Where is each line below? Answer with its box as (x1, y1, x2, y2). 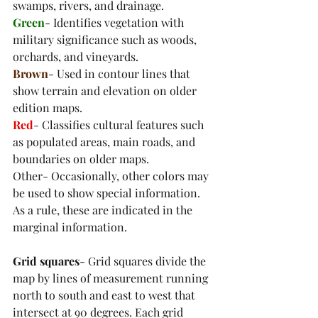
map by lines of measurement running (13, 270, 211, 286)
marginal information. (13, 219, 127, 235)
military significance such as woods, (13, 32, 199, 48)
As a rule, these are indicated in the (13, 202, 195, 218)
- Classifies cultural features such (33, 117, 207, 133)
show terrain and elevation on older (13, 83, 199, 99)
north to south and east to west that (13, 287, 198, 303)
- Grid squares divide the (79, 253, 209, 269)
